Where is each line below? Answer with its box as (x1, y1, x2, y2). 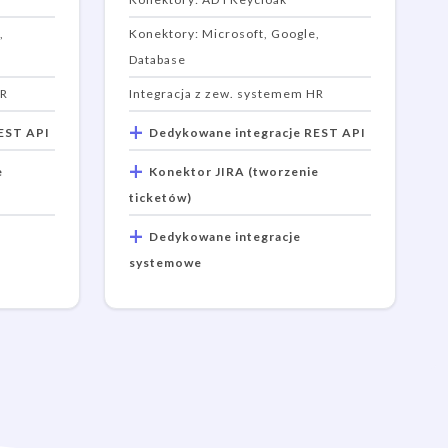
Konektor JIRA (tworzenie (146, 164, 319, 179)
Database (129, 52, 186, 67)
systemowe (129, 255, 202, 270)
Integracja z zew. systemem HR (129, 86, 324, 101)
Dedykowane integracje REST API (146, 125, 366, 140)
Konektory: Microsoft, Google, (129, 26, 320, 41)
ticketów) (129, 190, 192, 205)
